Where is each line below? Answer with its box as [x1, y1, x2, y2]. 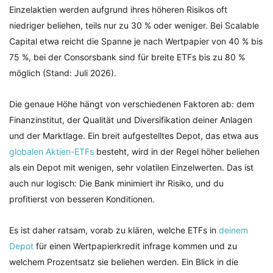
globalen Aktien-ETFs [9, 146, 94, 157]
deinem [219, 225, 248, 236]
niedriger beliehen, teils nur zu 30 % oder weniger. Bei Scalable [9, 20, 259, 31]
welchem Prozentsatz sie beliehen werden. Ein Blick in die [9, 257, 238, 268]
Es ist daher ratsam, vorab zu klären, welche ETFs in [9, 225, 219, 236]
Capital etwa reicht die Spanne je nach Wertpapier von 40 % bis [9, 36, 263, 47]
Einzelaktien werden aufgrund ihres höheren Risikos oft [9, 4, 227, 15]
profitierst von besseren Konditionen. [9, 194, 155, 205]
